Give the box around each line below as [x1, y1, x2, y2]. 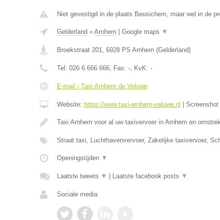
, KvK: [130, 64, 150, 72]
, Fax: [109, 64, 128, 72]
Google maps [121, 28, 162, 35]
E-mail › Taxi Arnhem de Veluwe [56, 82, 147, 90]
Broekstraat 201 [56, 46, 102, 54]
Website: [56, 101, 84, 108]
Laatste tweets [56, 172, 101, 180]
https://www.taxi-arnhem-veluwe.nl [83, 101, 181, 108]
